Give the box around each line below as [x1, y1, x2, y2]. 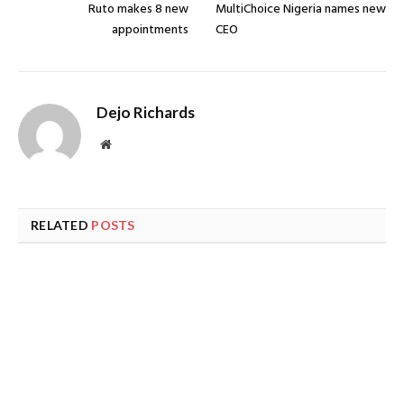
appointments [112, 19, 188, 41]
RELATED [31, 216, 92, 233]
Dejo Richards [96, 102, 195, 122]
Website [110, 136, 151, 150]
